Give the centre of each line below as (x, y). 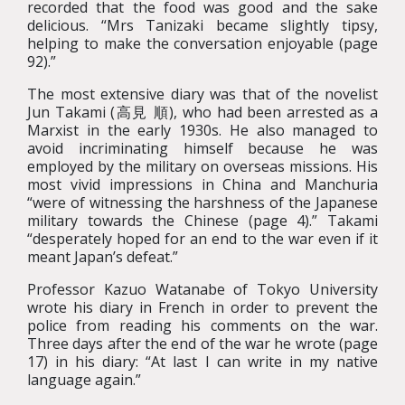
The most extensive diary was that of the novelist (202, 94)
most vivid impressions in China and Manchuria (202, 184)
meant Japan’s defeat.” (103, 257)
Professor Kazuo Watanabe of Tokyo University (202, 289)
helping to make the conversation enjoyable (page (202, 43)
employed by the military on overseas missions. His (202, 166)
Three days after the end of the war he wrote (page (202, 344)
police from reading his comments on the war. (202, 325)
